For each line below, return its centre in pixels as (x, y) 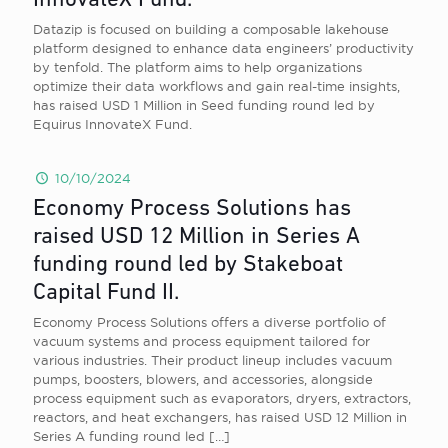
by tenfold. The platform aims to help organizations (197, 67)
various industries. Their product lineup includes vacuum (212, 360)
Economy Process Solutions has (192, 209)
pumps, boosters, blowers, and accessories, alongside (203, 379)
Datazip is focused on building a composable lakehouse (211, 29)
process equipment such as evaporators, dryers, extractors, (222, 398)
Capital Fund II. (106, 293)
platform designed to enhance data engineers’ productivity (223, 48)
